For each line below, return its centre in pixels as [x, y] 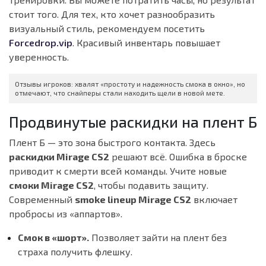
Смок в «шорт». [53, 237]
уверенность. [39, 57]
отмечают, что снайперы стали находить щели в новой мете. [120, 93]
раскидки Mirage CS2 [59, 157]
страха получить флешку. [75, 252]
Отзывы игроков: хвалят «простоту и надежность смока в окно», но [130, 84]
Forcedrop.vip [41, 43]
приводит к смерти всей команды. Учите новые [118, 171]
